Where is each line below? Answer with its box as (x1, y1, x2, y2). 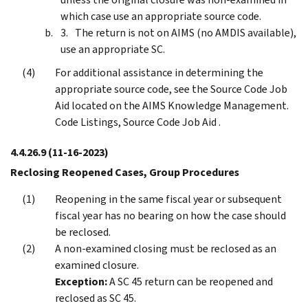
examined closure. (55, 257, 139, 272)
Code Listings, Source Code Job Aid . (55, 114, 221, 129)
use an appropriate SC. (60, 41, 165, 56)
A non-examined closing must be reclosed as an (55, 241, 276, 256)
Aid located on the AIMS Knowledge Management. (55, 98, 289, 113)
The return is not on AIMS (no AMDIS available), (75, 25, 296, 40)
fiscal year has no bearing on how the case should (55, 208, 286, 223)
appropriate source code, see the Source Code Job (55, 81, 287, 96)
